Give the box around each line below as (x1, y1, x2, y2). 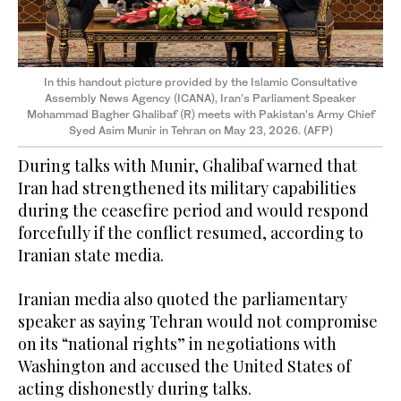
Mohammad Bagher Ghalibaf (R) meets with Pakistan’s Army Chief (26, 107, 375, 121)
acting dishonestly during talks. (18, 377, 252, 399)
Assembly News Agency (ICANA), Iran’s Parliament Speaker (45, 90, 356, 105)
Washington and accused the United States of (18, 354, 351, 377)
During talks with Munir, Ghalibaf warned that (18, 154, 357, 176)
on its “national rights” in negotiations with (18, 332, 337, 354)
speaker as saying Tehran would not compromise (18, 310, 378, 332)
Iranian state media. (18, 243, 164, 266)
